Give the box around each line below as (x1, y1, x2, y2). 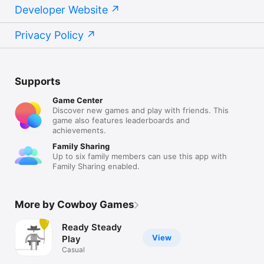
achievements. (52, 126, 106, 135)
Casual (62, 245, 85, 254)
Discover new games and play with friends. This (52, 105, 229, 115)
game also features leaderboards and (52, 115, 190, 125)
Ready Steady (62, 221, 122, 233)
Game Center (52, 95, 103, 105)
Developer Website (15, 4, 108, 16)
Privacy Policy (15, 29, 84, 41)
